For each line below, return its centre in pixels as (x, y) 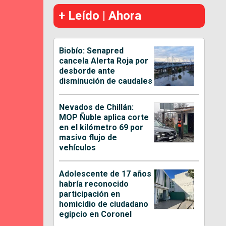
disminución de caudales (106, 81)
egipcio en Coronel (96, 214)
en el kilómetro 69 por (101, 127)
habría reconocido (94, 184)
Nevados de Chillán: (97, 107)
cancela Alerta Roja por (104, 61)
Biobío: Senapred (92, 50)
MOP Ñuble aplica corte (104, 117)
